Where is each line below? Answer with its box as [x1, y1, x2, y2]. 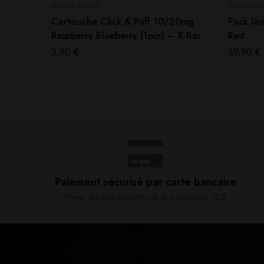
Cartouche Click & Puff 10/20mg [51, 15, 194, 28]
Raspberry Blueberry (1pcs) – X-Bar [51, 29, 201, 42]
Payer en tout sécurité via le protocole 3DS [64, 190, 226, 203]
